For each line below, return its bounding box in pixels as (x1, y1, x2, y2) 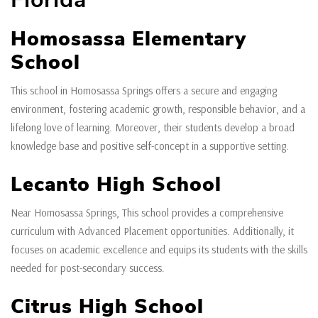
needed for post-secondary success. (11, 261, 165, 275)
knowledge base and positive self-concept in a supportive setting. (11, 139, 289, 153)
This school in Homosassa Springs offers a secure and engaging (11, 84, 277, 98)
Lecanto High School (11, 171, 221, 199)
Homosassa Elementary (11, 26, 246, 53)
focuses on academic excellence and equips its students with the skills (11, 243, 307, 257)
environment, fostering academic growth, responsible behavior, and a (11, 102, 305, 116)
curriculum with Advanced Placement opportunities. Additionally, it (11, 224, 294, 238)
